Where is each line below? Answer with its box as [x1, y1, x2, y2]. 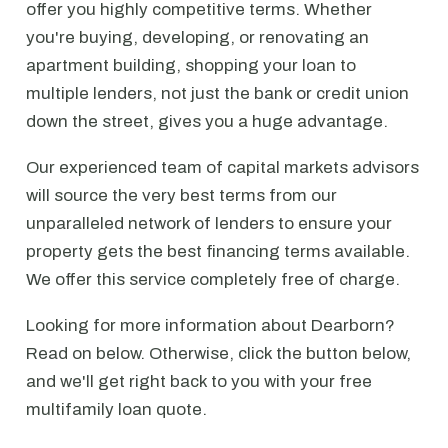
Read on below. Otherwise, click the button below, [26, 344, 411, 363]
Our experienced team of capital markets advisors [26, 158, 419, 177]
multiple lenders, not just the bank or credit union [26, 84, 409, 103]
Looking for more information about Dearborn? [26, 316, 395, 335]
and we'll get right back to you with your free [26, 372, 372, 391]
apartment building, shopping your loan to [26, 56, 356, 75]
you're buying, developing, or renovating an [26, 28, 369, 47]
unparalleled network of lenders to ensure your [26, 214, 392, 233]
